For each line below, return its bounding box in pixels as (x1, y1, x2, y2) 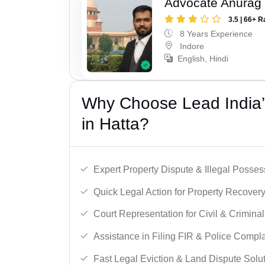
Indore (177, 41, 205, 51)
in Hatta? (82, 115, 149, 134)
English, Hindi (177, 53, 229, 63)
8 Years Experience (177, 28, 253, 38)
